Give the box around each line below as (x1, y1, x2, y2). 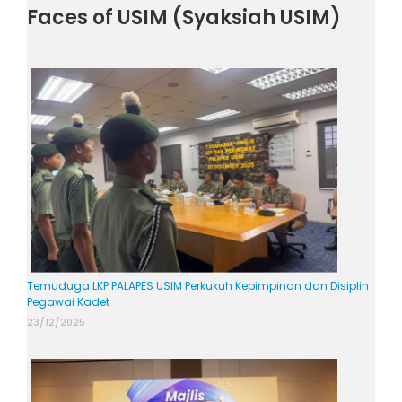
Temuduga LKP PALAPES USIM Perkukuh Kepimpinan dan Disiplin (27, 277, 369, 293)
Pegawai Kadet (27, 293, 109, 310)
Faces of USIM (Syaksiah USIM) (27, 3, 341, 31)
